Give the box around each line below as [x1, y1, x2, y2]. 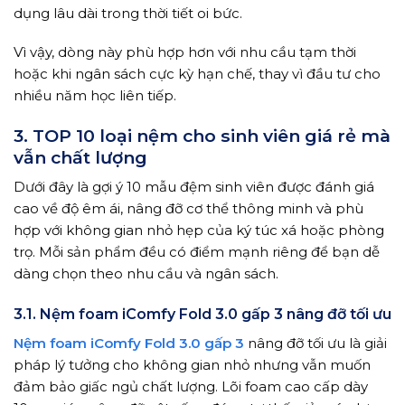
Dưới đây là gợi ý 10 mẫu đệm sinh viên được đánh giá [14, 178, 374, 196]
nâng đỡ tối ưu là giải [244, 334, 387, 352]
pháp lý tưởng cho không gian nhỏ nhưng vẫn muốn [14, 355, 371, 373]
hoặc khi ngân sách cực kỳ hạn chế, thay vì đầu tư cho [14, 65, 381, 83]
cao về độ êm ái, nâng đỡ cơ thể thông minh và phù [14, 200, 363, 218]
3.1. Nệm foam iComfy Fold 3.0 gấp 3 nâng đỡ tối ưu [14, 305, 391, 323]
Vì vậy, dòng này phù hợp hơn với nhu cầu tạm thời [14, 43, 356, 61]
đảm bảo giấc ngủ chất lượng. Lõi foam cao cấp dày [14, 377, 368, 395]
